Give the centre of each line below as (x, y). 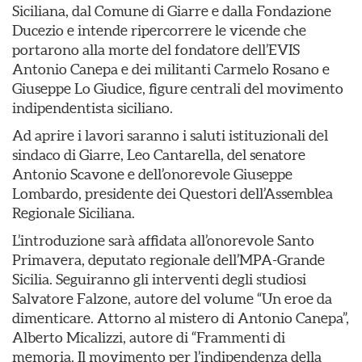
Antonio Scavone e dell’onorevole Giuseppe (152, 174)
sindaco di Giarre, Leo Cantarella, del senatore (159, 155)
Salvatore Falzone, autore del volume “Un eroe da (172, 299)
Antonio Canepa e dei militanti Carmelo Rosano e (171, 69)
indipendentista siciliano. (93, 108)
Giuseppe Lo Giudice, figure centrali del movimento (178, 88)
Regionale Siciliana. (74, 213)
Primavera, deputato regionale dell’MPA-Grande (168, 260)
